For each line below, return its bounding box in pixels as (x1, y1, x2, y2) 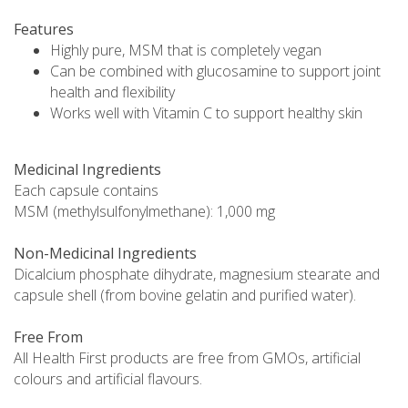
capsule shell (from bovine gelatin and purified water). (14, 285, 356, 306)
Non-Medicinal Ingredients (14, 243, 197, 264)
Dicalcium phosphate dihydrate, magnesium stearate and (14, 264, 380, 285)
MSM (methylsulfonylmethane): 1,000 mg (14, 201, 275, 222)
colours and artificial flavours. (14, 369, 202, 390)
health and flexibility (50, 82, 175, 103)
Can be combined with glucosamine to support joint (50, 61, 381, 82)
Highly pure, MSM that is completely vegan (50, 40, 321, 61)
